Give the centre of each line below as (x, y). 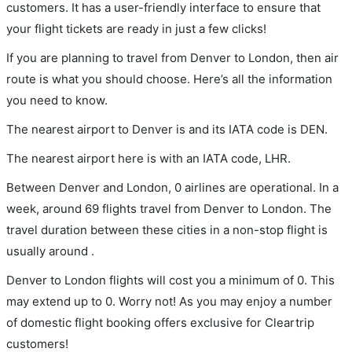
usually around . (50, 251)
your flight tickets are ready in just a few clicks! (136, 29)
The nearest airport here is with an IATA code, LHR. (148, 158)
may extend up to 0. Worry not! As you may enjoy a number (169, 301)
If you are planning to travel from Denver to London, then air (172, 58)
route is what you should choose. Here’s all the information (169, 79)
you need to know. (57, 100)
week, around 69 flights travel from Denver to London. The (169, 209)
